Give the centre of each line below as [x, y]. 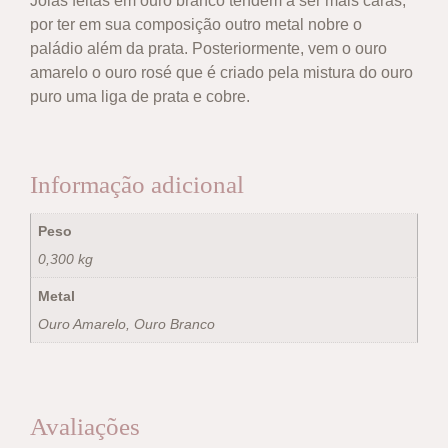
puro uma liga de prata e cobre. [140, 97]
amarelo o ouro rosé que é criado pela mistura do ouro [221, 73]
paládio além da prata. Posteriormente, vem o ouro [208, 49]
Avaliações [85, 427]
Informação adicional [137, 184]
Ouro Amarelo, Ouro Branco [127, 323]
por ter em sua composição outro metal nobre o [196, 25]
